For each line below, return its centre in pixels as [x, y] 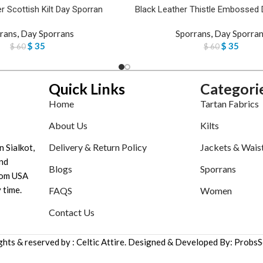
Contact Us [72, 213]
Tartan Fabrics [230, 104]
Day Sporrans [47, 34]
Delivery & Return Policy [98, 147]
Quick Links [87, 89]
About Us [68, 126]
